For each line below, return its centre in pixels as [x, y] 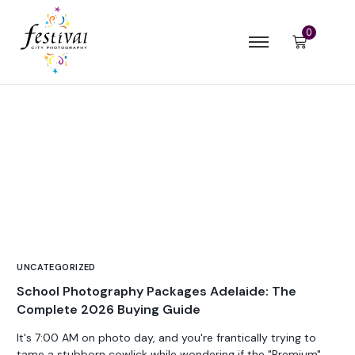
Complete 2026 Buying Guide [109, 310]
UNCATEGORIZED [56, 267]
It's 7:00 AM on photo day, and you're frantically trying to [167, 338]
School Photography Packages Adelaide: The [157, 292]
